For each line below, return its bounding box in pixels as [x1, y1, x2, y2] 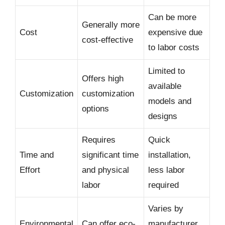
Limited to [148, 66, 185, 76]
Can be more [148, 12, 196, 22]
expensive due [148, 27, 202, 37]
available [148, 81, 181, 91]
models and [148, 96, 191, 106]
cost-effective [82, 35, 133, 45]
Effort [20, 165, 40, 175]
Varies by [148, 203, 183, 213]
